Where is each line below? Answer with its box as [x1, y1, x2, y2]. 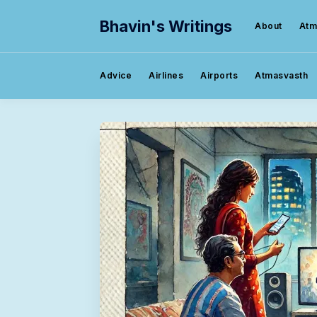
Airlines [149, 70, 183, 81]
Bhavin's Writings [100, 17, 232, 35]
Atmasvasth [255, 70, 308, 81]
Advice [100, 70, 132, 81]
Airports [200, 70, 238, 81]
